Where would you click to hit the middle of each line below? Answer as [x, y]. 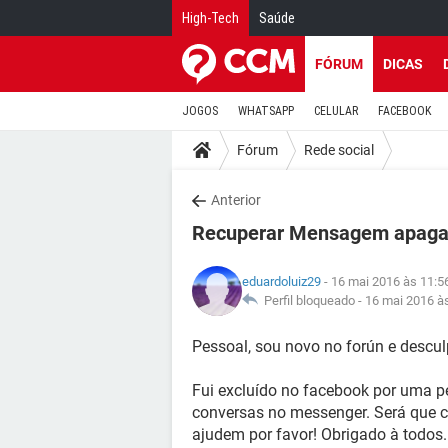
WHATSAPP [266, 111]
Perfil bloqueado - [311, 300]
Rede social [339, 149]
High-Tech [210, 18]
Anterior [236, 200]
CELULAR [336, 111]
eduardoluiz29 [281, 281]
